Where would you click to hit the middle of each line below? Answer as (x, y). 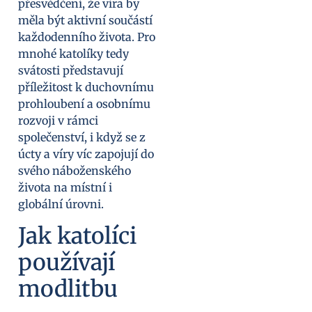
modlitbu (68, 289)
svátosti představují (71, 71)
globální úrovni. (61, 204)
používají (67, 262)
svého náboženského (75, 171)
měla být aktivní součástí (85, 21)
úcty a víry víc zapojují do (86, 154)
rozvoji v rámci (58, 121)
